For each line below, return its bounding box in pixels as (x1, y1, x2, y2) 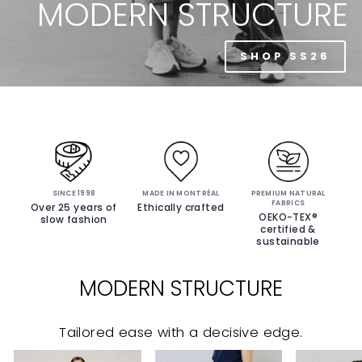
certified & (260, 222, 316, 236)
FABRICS (271, 198, 305, 208)
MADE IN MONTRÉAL (142, 188, 220, 198)
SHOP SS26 (239, 48, 330, 64)
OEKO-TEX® (259, 210, 318, 224)
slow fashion (40, 213, 107, 226)
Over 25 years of (31, 200, 117, 214)
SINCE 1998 (52, 188, 96, 198)
